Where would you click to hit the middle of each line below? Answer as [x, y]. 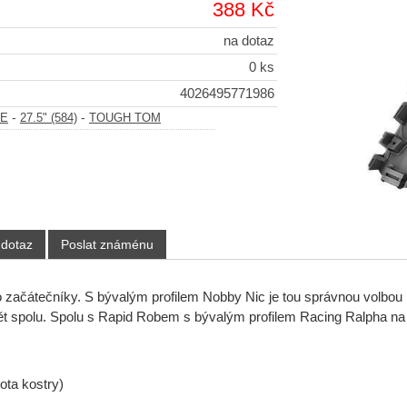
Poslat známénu [107, 245]
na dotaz [249, 41]
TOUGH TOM [125, 119]
